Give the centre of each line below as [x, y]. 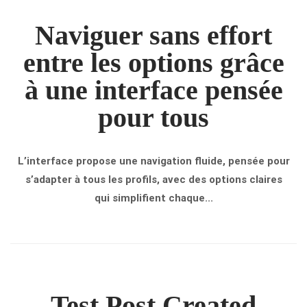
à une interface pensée [153, 90]
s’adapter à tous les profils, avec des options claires [153, 180]
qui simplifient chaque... [153, 198]
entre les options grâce [153, 63]
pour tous [153, 118]
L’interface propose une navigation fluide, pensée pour [153, 161]
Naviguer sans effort [153, 35]
